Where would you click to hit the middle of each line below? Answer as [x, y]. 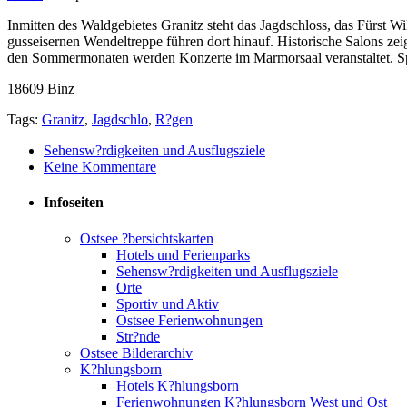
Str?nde [138, 336]
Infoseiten [74, 203]
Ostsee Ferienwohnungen [189, 320]
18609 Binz [41, 89]
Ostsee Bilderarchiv [136, 352]
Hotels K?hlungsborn [178, 385]
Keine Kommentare [100, 167]
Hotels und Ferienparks [183, 254]
